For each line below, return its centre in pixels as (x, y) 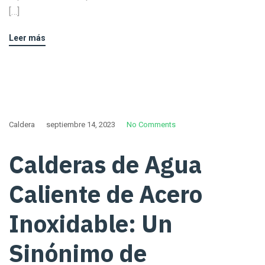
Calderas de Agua (105, 165)
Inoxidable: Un (91, 224)
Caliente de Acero (106, 194)
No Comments (151, 125)
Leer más (27, 38)
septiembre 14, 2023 (81, 125)
